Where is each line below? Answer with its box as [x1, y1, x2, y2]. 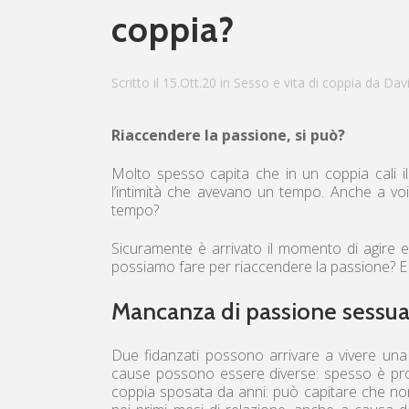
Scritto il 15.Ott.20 [111, 74, 216, 92]
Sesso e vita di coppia [234, 74, 362, 92]
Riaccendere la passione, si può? [111, 125, 345, 146]
